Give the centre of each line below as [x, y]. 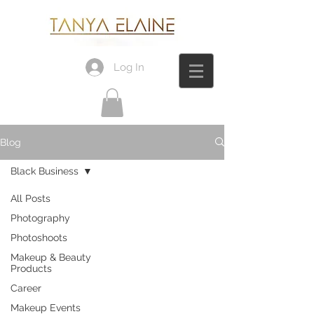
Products [31, 268]
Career [26, 288]
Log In [129, 67]
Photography [40, 218]
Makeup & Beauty [51, 257]
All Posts [30, 198]
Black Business [45, 171]
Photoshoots [39, 237]
